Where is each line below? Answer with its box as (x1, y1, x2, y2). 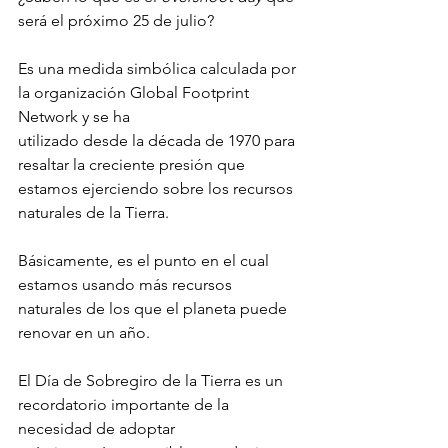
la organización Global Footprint (18, 83, 253, 103)
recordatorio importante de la (18, 395, 233, 415)
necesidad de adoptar (18, 419, 175, 439)
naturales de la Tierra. (18, 203, 169, 223)
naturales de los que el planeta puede (18, 299, 291, 319)
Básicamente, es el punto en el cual (18, 251, 273, 271)
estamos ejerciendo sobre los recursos (18, 179, 297, 199)
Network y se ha (18, 107, 130, 127)
